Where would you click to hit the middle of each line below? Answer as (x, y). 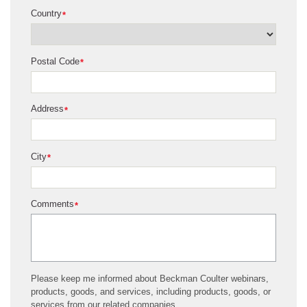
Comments (52, 204)
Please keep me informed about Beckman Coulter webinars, (150, 279)
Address (47, 109)
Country (46, 14)
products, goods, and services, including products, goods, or (151, 292)
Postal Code (55, 61)
